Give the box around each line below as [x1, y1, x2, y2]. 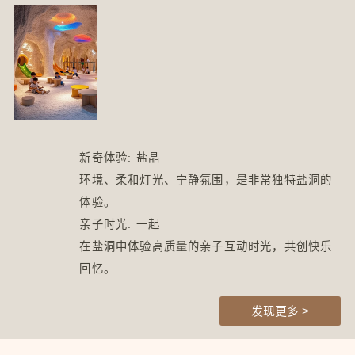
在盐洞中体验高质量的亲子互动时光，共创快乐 [79, 239, 333, 253]
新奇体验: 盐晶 [79, 151, 160, 164]
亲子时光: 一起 [79, 217, 160, 231]
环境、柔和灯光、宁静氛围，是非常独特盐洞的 [79, 173, 333, 186]
